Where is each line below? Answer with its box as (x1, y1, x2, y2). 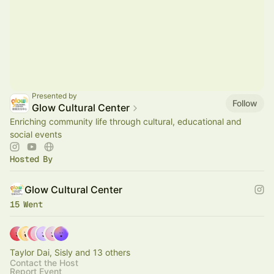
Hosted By (10, 154, 53, 165)
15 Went (10, 199, 43, 210)
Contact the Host (10, 257, 78, 268)
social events (10, 129, 62, 139)
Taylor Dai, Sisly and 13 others (10, 247, 130, 257)
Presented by (32, 91, 77, 100)
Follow (232, 97, 257, 108)
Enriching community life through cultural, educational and (10, 116, 242, 127)
